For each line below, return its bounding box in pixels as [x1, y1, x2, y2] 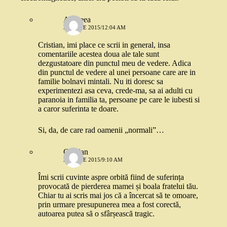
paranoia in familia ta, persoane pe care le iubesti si [38, 95, 200, 104]
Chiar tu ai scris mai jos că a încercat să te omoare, [38, 191, 198, 200]
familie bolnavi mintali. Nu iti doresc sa [38, 77, 163, 86]
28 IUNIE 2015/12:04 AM [63, 24, 126, 31]
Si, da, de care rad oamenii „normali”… [38, 126, 164, 135]
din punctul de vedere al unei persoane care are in [38, 68, 196, 77]
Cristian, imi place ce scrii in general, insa [38, 41, 170, 50]
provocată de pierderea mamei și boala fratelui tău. [38, 182, 198, 191]
